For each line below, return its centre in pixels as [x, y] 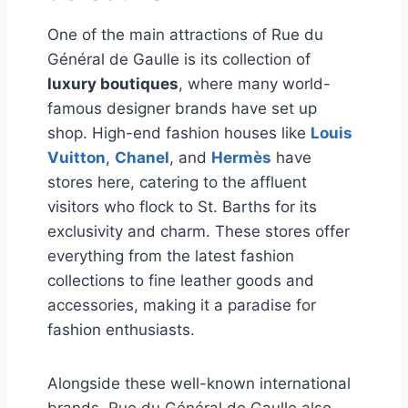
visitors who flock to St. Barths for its [182, 206]
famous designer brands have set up [182, 108]
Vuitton [76, 157]
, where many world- [255, 83]
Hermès [241, 157]
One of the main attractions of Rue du [185, 34]
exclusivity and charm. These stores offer [199, 231]
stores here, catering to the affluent [177, 182]
